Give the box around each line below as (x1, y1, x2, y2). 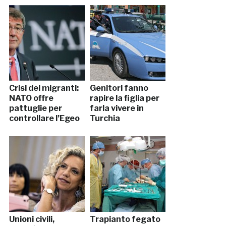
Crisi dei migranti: (9, 83, 79, 93)
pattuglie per (9, 103, 62, 114)
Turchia (89, 114, 120, 124)
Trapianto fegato (89, 214, 160, 224)
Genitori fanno (89, 83, 148, 93)
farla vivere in (89, 103, 144, 114)
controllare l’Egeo (9, 114, 80, 124)
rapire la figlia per (89, 93, 159, 103)
